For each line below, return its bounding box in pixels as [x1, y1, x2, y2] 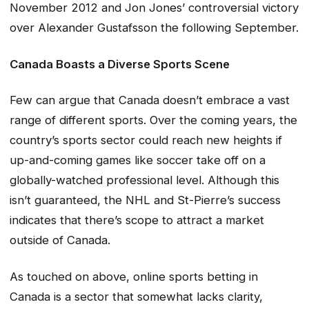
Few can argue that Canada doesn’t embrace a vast [10, 93, 290, 108]
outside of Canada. [10, 233, 110, 248]
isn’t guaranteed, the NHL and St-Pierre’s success [10, 193, 281, 208]
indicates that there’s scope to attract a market [10, 213, 264, 228]
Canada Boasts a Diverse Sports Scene [10, 57, 230, 71]
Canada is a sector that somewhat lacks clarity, [10, 289, 263, 303]
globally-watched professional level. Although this [10, 173, 279, 188]
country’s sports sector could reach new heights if [10, 133, 282, 148]
